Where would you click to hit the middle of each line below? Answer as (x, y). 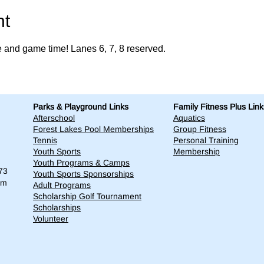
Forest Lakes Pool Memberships (93, 129)
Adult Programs (62, 185)
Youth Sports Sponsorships (83, 174)
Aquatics (189, 118)
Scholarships (57, 207)
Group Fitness (200, 129)
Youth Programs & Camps (81, 163)
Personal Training (206, 140)
